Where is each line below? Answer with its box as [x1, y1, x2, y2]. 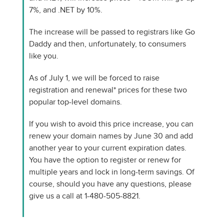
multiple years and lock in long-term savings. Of [29, 167, 194, 176]
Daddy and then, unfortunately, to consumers [29, 39, 186, 48]
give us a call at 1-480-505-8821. [29, 191, 140, 200]
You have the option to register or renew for [29, 155, 181, 164]
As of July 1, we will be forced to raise [29, 73, 159, 82]
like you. [29, 51, 58, 60]
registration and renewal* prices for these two [29, 85, 187, 94]
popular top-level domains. [29, 97, 122, 106]
